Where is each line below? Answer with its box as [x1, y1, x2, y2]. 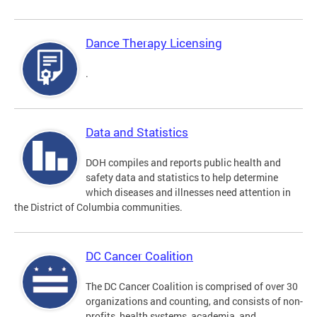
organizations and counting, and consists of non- [86, 294, 303, 309]
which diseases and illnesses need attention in [86, 185, 291, 200]
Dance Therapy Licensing [86, 35, 222, 52]
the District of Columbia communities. [14, 200, 183, 214]
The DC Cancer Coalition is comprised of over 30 [86, 279, 298, 294]
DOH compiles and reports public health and [86, 156, 281, 170]
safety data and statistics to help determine [86, 171, 278, 185]
